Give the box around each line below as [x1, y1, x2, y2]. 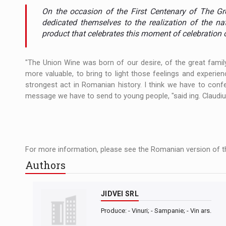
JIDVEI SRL [101, 190, 139, 198]
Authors [25, 158, 66, 172]
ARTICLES [33, 46, 66, 55]
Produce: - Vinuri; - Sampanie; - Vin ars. [101, 207, 211, 215]
